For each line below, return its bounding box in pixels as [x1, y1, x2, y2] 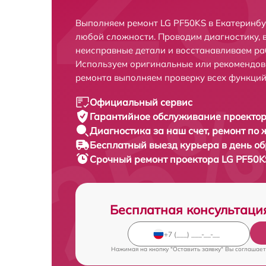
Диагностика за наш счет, [90, 125, 212, 137]
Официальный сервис [90, 96, 192, 108]
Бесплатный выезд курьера [90, 139, 221, 151]
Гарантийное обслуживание [90, 110, 223, 122]
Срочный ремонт [90, 153, 170, 165]
